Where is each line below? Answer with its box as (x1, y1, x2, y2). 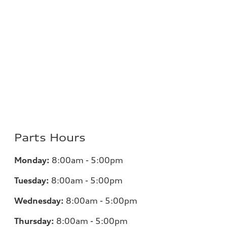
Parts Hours (14, 131, 86, 144)
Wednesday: (14, 195, 64, 206)
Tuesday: (14, 175, 49, 185)
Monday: (14, 155, 50, 165)
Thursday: (14, 215, 54, 226)
